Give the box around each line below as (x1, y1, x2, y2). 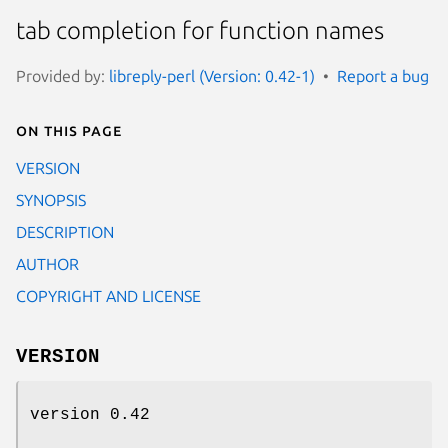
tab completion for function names (16, 17, 384, 45)
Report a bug (337, 66, 429, 85)
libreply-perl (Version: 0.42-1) (109, 66, 315, 85)
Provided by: (16, 66, 109, 85)
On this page (16, 120, 122, 139)
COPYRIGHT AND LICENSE (16, 286, 201, 305)
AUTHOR (16, 254, 79, 273)
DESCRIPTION (16, 222, 114, 241)
